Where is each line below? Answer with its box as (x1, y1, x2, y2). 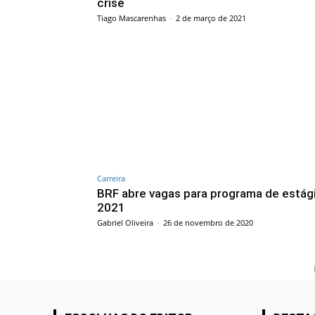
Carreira (97, 173, 125, 184)
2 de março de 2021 (176, 12, 246, 23)
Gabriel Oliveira (97, 217, 153, 229)
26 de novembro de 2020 (163, 217, 253, 229)
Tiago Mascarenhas (97, 12, 166, 23)
